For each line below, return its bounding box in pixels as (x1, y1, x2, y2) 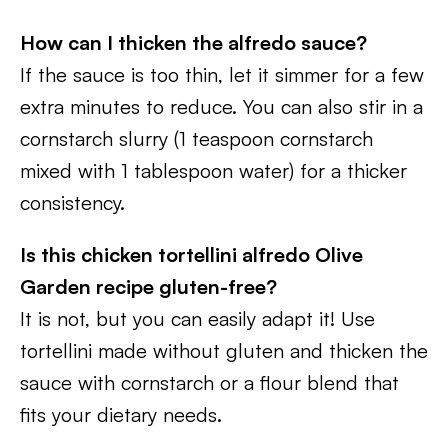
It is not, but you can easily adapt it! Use (20, 306, 375, 331)
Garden (20, 274, 91, 299)
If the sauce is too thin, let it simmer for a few (20, 62, 424, 87)
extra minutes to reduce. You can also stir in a (20, 94, 423, 119)
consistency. (20, 190, 125, 215)
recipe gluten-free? (96, 274, 277, 299)
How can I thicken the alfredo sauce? (20, 30, 367, 55)
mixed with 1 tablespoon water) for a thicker (20, 158, 407, 183)
